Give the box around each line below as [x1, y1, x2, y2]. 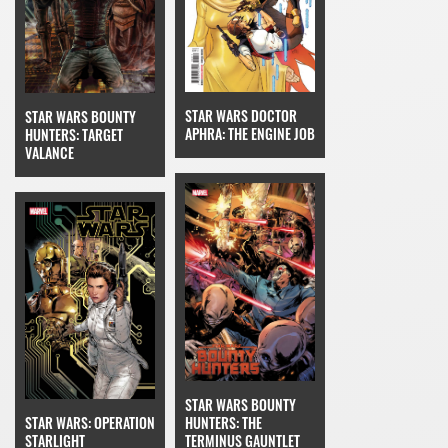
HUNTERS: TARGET [25, 123, 123, 145]
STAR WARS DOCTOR [185, 105, 297, 127]
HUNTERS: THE [185, 412, 262, 434]
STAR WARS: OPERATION [25, 412, 155, 434]
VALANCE [25, 141, 74, 163]
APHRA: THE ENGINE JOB [185, 123, 315, 145]
